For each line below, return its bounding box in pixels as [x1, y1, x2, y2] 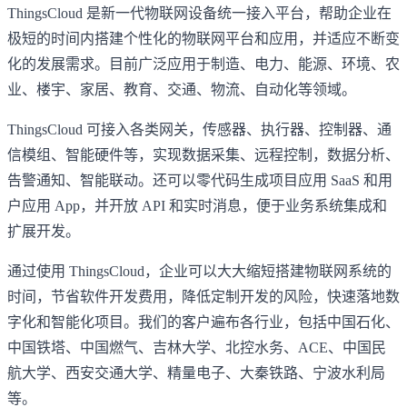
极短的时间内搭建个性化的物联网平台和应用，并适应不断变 [7, 30, 400, 46]
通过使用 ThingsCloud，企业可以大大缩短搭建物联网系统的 [7, 263, 392, 279]
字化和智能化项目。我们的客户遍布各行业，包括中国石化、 [7, 313, 400, 330]
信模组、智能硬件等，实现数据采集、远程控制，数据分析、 [7, 146, 400, 163]
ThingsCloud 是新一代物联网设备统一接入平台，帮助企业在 [7, 5, 392, 21]
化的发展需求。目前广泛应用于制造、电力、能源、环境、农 [7, 55, 400, 72]
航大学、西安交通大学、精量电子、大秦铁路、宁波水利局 [7, 364, 385, 381]
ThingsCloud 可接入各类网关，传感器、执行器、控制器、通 [7, 121, 392, 137]
